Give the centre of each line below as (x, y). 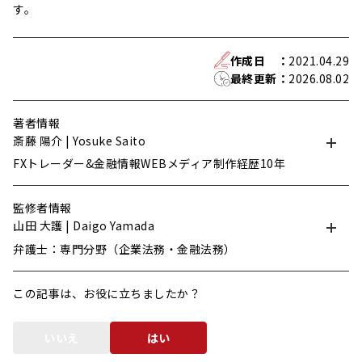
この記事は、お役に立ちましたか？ (107, 293)
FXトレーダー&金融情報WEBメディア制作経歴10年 (149, 164)
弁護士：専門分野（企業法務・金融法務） (124, 248)
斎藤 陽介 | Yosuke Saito (79, 141)
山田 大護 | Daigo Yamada (84, 226)
